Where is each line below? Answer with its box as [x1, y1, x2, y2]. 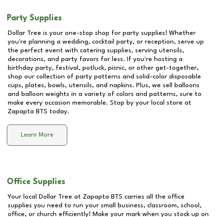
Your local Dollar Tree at [8, 193, 83, 200]
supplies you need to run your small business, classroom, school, [8, 202, 201, 209]
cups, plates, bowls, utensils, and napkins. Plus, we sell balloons [8, 82, 200, 89]
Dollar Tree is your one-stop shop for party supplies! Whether [8, 30, 196, 36]
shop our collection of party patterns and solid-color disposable [8, 73, 201, 80]
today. [47, 108, 69, 115]
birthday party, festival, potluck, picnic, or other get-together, [8, 64, 199, 71]
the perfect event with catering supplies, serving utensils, [8, 47, 184, 54]
